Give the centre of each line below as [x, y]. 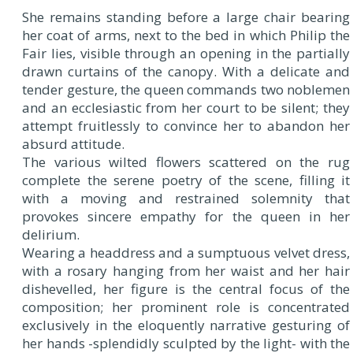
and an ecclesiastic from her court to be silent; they [186, 108]
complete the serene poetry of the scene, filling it [186, 180]
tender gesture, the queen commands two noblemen [186, 90]
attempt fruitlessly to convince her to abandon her [186, 126]
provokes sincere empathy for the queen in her [186, 217]
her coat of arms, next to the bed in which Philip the [186, 35]
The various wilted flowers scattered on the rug [186, 162]
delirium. [51, 235]
